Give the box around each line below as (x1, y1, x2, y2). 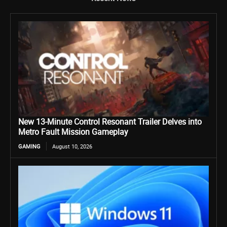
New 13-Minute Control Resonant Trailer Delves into (18, 116, 202, 127)
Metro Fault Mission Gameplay (18, 126, 128, 137)
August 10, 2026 (52, 142, 92, 150)
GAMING (18, 142, 41, 150)
